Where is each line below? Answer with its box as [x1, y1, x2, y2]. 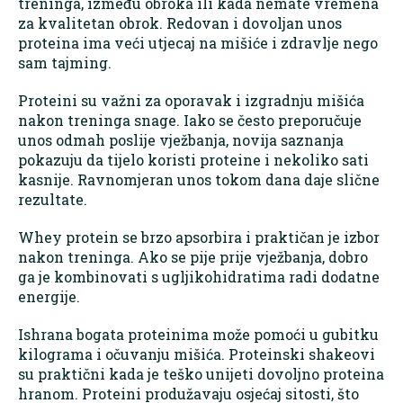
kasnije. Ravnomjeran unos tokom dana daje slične [18, 170, 380, 190]
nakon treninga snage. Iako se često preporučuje [18, 111, 362, 130]
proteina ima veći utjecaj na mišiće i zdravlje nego [18, 33, 378, 53]
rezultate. [18, 190, 87, 210]
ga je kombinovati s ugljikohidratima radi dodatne [18, 267, 380, 287]
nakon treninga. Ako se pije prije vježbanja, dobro [18, 247, 368, 267]
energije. [18, 287, 80, 307]
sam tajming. [18, 53, 112, 73]
